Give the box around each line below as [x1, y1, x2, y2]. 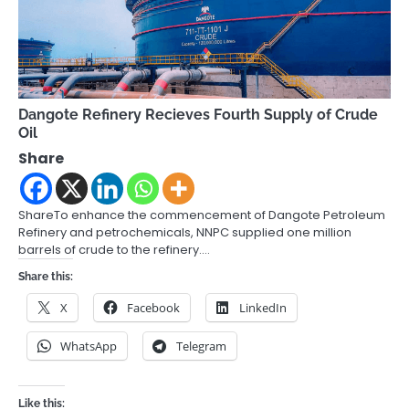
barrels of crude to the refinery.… [18, 240, 210, 258]
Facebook [127, 299, 180, 316]
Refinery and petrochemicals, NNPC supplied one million [18, 223, 351, 241]
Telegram [176, 337, 226, 354]
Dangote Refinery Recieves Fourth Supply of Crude [18, 105, 378, 123]
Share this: [18, 269, 73, 283]
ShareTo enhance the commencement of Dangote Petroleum [18, 205, 385, 224]
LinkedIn [239, 299, 287, 316]
